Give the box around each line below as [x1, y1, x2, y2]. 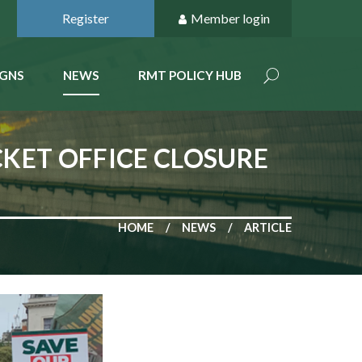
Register [62, 11, 109, 26]
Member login [190, 11, 270, 26]
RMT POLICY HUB [138, 68, 242, 82]
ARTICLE [244, 221, 292, 234]
